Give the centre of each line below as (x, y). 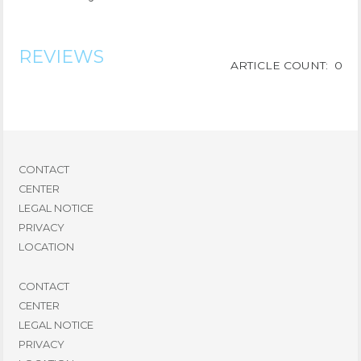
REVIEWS (61, 56)
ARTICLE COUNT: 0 (287, 65)
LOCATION (46, 247)
